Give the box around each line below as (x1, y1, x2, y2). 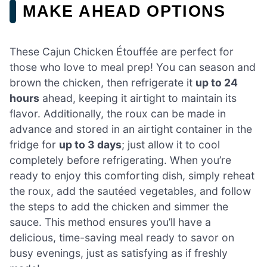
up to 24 (195, 76, 238, 89)
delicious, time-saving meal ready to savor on (10, 231, 234, 244)
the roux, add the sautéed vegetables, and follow (10, 184, 251, 197)
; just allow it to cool (122, 138, 220, 151)
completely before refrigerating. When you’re (10, 153, 231, 166)
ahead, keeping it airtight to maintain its (39, 91, 237, 104)
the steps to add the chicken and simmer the (10, 200, 228, 213)
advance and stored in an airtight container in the (10, 122, 252, 135)
